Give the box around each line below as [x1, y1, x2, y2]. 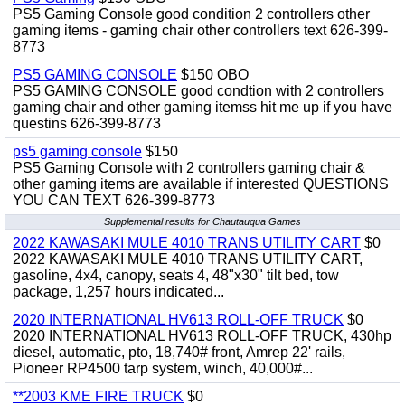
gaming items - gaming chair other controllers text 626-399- [13, 23, 388, 38]
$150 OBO [177, 67, 249, 82]
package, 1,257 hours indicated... [13, 284, 224, 299]
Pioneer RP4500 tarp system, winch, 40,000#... [13, 361, 313, 376]
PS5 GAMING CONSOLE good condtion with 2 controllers [13, 83, 384, 99]
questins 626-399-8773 [13, 116, 161, 131]
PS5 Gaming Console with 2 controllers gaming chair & [13, 160, 365, 175]
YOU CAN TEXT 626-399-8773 [13, 193, 215, 208]
